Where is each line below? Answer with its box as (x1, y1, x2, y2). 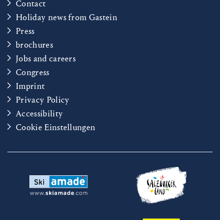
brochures (16, 39, 53, 50)
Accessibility (16, 108, 63, 119)
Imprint (16, 81, 45, 91)
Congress (16, 67, 50, 78)
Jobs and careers (16, 53, 76, 64)
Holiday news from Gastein (16, 12, 117, 23)
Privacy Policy (16, 94, 70, 105)
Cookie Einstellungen (16, 122, 96, 133)
